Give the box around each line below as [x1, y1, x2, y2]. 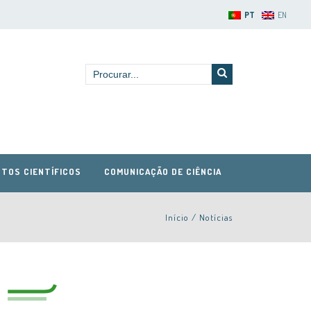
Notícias [199, 212, 233, 223]
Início [165, 212, 189, 223]
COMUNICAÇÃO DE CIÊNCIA [103, 166, 221, 177]
